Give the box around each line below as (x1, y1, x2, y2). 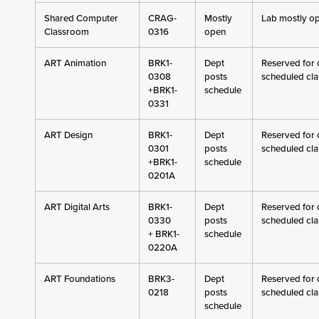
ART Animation (43, 56, 106, 70)
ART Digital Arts (43, 200, 110, 214)
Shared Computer (43, 11, 118, 25)
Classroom (43, 25, 89, 38)
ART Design (43, 128, 93, 142)
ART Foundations (43, 272, 115, 286)
